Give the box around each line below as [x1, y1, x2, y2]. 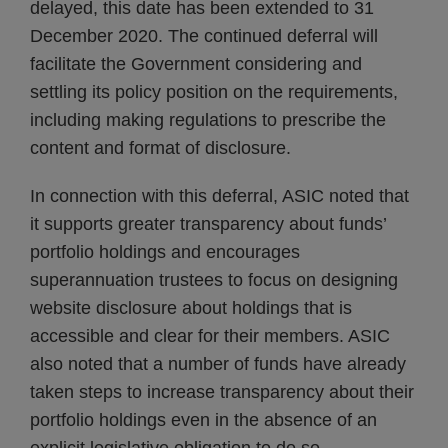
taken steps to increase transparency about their [30, 382, 414, 402]
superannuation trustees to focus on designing [30, 270, 398, 290]
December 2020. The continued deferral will [30, 26, 378, 46]
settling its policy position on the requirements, [30, 82, 398, 102]
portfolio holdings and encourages [30, 242, 300, 262]
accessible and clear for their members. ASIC [30, 326, 390, 346]
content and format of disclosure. [30, 138, 291, 158]
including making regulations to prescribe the [30, 110, 386, 130]
